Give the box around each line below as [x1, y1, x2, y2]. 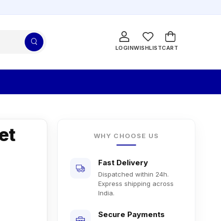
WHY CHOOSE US [93, 131, 159, 140]
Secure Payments [98, 209, 165, 219]
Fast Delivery [98, 157, 148, 167]
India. [98, 188, 114, 197]
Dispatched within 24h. [98, 170, 169, 178]
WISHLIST [134, 44, 162, 52]
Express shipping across [98, 179, 174, 187]
